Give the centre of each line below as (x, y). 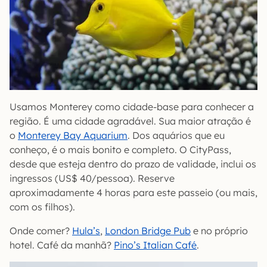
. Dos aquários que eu (176, 136)
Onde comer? (41, 231)
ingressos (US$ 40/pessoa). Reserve (92, 178)
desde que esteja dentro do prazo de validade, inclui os (133, 164)
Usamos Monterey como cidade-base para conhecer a (132, 107)
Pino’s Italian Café (155, 245)
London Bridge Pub (148, 231)
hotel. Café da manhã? (62, 245)
